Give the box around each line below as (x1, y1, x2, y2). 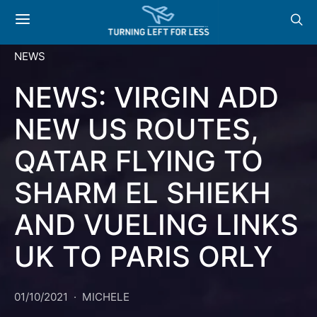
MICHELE (82, 290, 129, 304)
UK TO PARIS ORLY (14, 239, 272, 274)
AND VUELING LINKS (14, 207, 299, 242)
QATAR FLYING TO (14, 144, 263, 178)
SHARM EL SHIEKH (14, 175, 271, 210)
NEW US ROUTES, (14, 112, 259, 146)
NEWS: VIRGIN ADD (14, 80, 279, 115)
